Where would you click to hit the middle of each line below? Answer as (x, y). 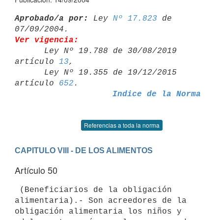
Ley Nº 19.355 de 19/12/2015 (29, 72)
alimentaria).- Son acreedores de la (103, 201)
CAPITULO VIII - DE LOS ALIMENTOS (84, 150)
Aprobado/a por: (52, 18)
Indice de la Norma (156, 94)
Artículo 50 (36, 170)
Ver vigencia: (47, 40)
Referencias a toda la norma (122, 125)
